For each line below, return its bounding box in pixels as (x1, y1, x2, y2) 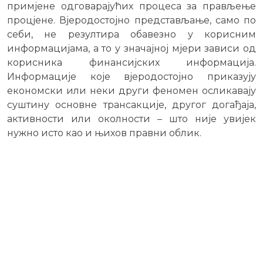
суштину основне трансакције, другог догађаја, (7, 99, 256, 111)
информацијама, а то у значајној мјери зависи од (7, 43, 256, 55)
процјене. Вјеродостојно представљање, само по (7, 15, 256, 26)
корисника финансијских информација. (7, 57, 256, 69)
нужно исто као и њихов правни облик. (7, 127, 201, 139)
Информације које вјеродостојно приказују (7, 71, 256, 83)
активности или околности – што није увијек (7, 113, 256, 125)
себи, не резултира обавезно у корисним (7, 29, 256, 41)
